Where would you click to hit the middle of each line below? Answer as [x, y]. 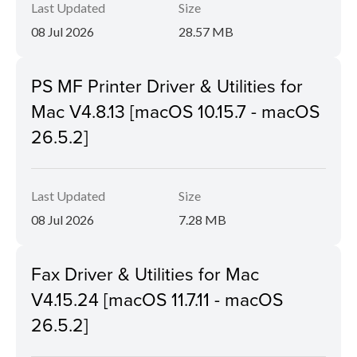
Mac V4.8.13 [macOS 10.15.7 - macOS [175, 111]
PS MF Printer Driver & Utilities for [167, 86]
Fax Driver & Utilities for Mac [145, 274]
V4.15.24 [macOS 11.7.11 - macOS [157, 299]
